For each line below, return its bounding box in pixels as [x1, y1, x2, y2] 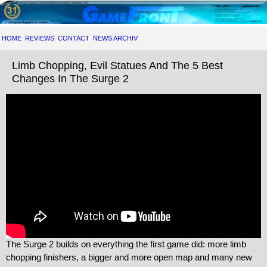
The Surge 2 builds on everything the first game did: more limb [6, 238, 246, 249]
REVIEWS [25, 35, 54, 42]
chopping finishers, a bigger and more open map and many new [6, 252, 252, 262]
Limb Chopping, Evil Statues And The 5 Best [12, 60, 223, 72]
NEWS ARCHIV [93, 35, 138, 42]
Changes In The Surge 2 [12, 73, 129, 85]
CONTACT [58, 35, 89, 42]
